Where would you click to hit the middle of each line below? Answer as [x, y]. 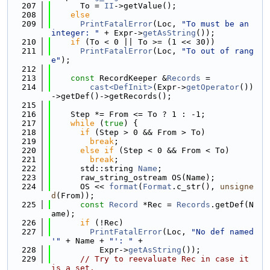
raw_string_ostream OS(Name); [133, 177]
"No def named [222, 232]
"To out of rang [218, 51]
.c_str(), [196, 187]
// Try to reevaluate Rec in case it [165, 259]
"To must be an [215, 24]
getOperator [213, 87]
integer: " [75, 33]
